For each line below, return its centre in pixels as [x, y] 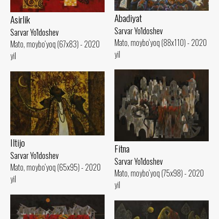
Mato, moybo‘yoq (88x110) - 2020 [161, 42]
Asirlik [20, 20]
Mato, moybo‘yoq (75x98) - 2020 [159, 173]
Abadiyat [128, 18]
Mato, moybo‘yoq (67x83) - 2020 [55, 44]
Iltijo [18, 142]
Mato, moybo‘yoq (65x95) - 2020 [55, 167]
